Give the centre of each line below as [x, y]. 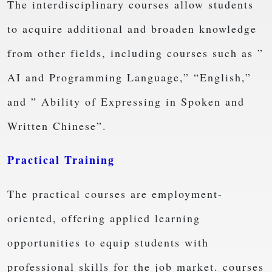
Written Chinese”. [57, 126]
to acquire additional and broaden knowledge [132, 29]
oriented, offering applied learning [104, 218]
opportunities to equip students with [108, 243]
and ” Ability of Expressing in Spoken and [126, 102]
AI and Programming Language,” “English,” [129, 77]
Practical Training [61, 160]
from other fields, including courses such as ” [135, 53]
